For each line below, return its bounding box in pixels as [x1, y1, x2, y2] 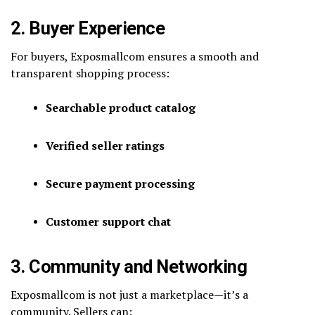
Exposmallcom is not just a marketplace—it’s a [11, 286, 248, 302]
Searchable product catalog [46, 99, 195, 115]
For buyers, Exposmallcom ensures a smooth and [11, 48, 259, 64]
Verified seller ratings [46, 137, 165, 153]
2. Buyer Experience [11, 17, 165, 39]
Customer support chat [46, 213, 171, 229]
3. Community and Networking [11, 255, 247, 277]
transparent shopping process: [11, 65, 169, 81]
